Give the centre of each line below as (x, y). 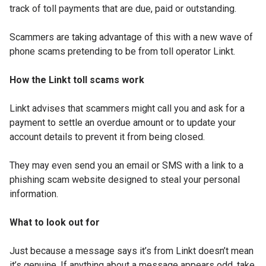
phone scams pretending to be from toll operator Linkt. (122, 51)
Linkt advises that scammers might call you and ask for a (127, 108)
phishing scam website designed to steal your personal (125, 179)
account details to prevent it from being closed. (107, 137)
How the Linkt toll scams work (77, 80)
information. (34, 194)
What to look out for (55, 222)
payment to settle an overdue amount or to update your (123, 122)
